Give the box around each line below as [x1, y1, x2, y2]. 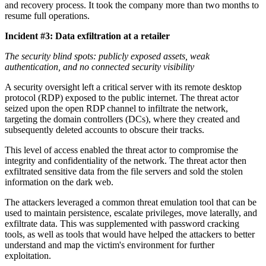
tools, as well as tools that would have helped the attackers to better [5, 229, 255, 240]
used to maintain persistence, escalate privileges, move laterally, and [5, 208, 257, 218]
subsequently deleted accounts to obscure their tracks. [5, 125, 204, 135]
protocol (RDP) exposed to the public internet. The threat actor [5, 93, 239, 103]
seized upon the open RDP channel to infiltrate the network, [5, 103, 228, 114]
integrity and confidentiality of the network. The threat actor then [5, 156, 246, 166]
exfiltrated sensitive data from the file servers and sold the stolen [5, 166, 243, 177]
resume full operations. [5, 11, 90, 21]
